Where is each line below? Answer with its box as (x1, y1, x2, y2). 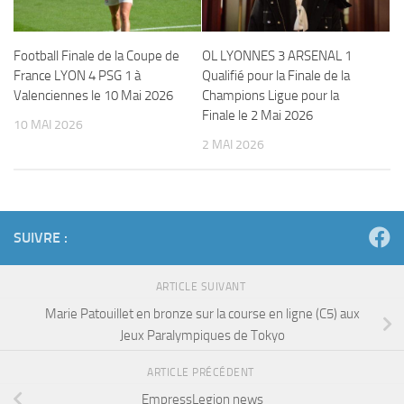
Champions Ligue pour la (202, 87, 339, 104)
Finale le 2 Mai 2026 (202, 106, 313, 124)
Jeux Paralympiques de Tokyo (119, 326, 285, 344)
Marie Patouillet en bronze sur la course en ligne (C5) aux (44, 305, 360, 322)
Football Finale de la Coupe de (14, 47, 179, 64)
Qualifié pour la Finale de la (202, 67, 350, 84)
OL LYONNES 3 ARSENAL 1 (202, 47, 352, 64)
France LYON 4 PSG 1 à (14, 67, 141, 84)
